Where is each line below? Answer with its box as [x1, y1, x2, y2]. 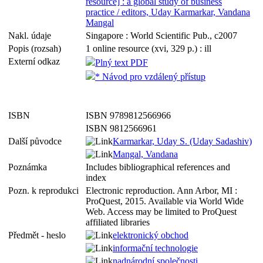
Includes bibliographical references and [86, 162, 230, 172]
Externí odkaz [8, 56, 65, 66]
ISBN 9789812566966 [86, 110, 171, 120]
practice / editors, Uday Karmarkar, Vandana [86, 7, 250, 17]
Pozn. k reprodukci [8, 186, 83, 195]
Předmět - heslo [8, 230, 70, 240]
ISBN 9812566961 [86, 123, 157, 133]
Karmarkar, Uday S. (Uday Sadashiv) [113, 136, 252, 146]
